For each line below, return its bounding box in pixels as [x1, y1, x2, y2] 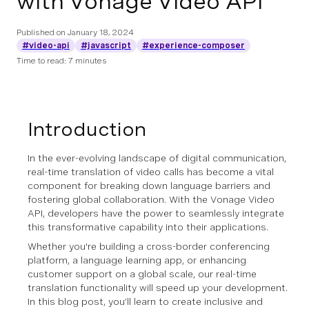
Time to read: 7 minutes [17, 56, 107, 66]
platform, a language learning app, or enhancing [28, 255, 246, 266]
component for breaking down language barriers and [28, 180, 270, 191]
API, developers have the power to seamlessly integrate [28, 208, 284, 219]
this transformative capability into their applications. [28, 221, 268, 232]
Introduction [28, 118, 146, 141]
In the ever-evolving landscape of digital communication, [28, 152, 286, 163]
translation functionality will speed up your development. [28, 282, 288, 293]
